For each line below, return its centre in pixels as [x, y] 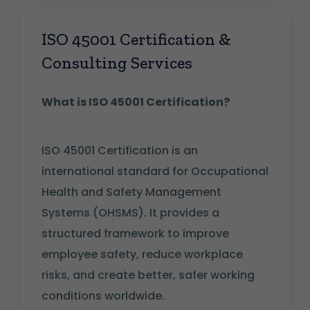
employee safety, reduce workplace [142, 255]
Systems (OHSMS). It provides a [130, 213]
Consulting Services [117, 63]
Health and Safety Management [131, 192]
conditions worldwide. [103, 296]
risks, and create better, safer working [148, 275]
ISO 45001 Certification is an [120, 151]
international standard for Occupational [155, 172]
